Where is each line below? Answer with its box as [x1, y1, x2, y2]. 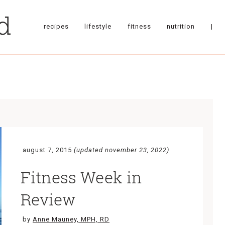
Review [21, 188, 76, 210]
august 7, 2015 [23, 146, 72, 154]
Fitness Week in [21, 166, 142, 188]
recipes [43, 22, 69, 30]
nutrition [167, 22, 195, 30]
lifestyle [84, 22, 112, 30]
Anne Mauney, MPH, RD [33, 215, 109, 223]
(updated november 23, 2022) [74, 146, 169, 154]
